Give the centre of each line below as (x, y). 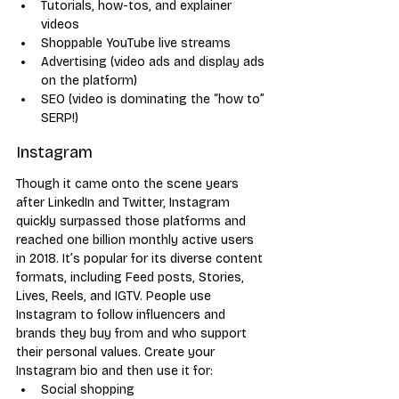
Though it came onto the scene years (129, 183)
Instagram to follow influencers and (122, 314)
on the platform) (89, 80)
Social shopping (88, 389)
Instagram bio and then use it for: (114, 370)
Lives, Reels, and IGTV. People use (115, 296)
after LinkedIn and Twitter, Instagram (125, 202)
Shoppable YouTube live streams (136, 43)
